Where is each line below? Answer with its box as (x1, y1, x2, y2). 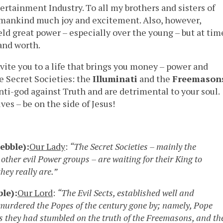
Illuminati (93, 72, 137, 85)
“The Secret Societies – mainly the (70, 140, 196, 152)
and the (137, 72, 172, 85)
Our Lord (17, 186, 53, 199)
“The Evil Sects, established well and (57, 186, 194, 199)
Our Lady (29, 140, 65, 152)
